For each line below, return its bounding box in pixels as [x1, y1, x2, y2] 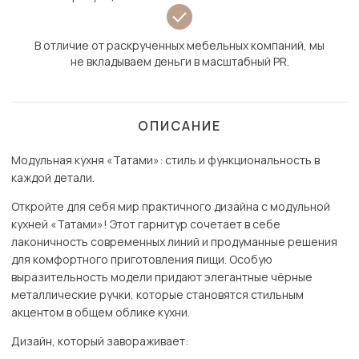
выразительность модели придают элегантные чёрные [11, 269, 313, 285]
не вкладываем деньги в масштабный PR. [70, 54, 289, 70]
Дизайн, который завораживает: [11, 333, 188, 349]
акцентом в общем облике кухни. [11, 305, 190, 321]
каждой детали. [11, 170, 95, 186]
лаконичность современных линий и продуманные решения [11, 234, 337, 250]
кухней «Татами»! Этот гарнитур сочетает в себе [11, 216, 280, 232]
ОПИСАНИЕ [138, 117, 221, 135]
